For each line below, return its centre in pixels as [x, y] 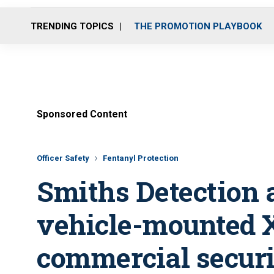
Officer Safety [63, 158]
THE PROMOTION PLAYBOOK [198, 26]
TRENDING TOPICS [72, 26]
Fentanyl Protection [141, 158]
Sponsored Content [82, 114]
